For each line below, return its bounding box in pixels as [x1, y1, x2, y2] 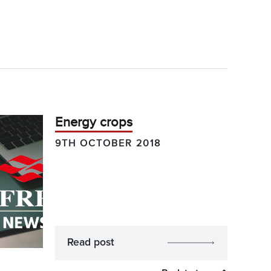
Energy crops [55, 114, 132, 131]
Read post [67, 237, 114, 249]
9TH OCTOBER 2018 [55, 137, 161, 149]
